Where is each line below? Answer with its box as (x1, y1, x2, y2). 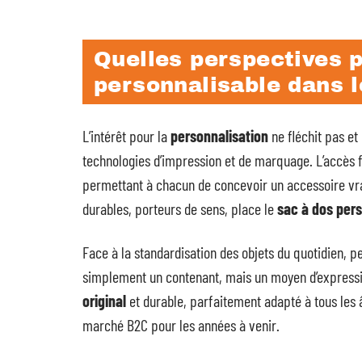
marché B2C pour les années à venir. (82, 315, 280, 335)
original (82, 291, 126, 311)
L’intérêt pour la (82, 126, 170, 146)
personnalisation (170, 126, 268, 146)
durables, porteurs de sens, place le (82, 199, 277, 219)
